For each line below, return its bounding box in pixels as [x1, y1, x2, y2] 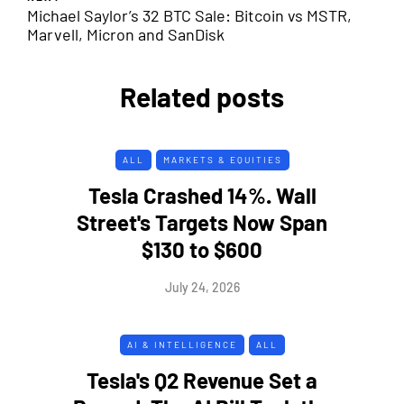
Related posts [120, 79, 284, 113]
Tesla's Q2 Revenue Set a [87, 366, 317, 393]
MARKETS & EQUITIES [162, 153, 282, 165]
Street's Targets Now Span [77, 208, 327, 235]
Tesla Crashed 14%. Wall [87, 181, 317, 208]
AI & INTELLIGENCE [126, 338, 237, 350]
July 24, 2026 [164, 279, 240, 295]
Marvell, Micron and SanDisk [27, 23, 225, 44]
